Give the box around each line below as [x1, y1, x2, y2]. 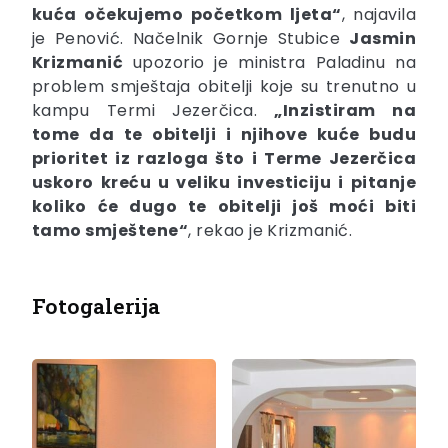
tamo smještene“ [32, 219, 189, 243]
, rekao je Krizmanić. [188, 219, 353, 243]
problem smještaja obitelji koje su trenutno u [32, 75, 416, 99]
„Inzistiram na [274, 99, 416, 123]
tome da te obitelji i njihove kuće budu [32, 123, 416, 147]
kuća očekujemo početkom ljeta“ [32, 3, 342, 27]
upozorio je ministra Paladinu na [123, 51, 416, 75]
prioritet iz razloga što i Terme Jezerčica [32, 147, 416, 171]
